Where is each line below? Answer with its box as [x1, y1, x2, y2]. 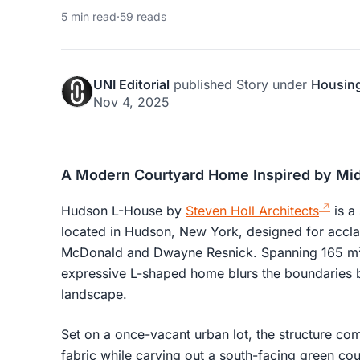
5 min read [61, 9, 117, 23]
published [170, 76, 236, 92]
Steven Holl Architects [186, 202, 319, 219]
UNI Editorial [93, 76, 170, 92]
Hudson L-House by [61, 202, 186, 219]
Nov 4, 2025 [93, 93, 170, 110]
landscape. [61, 285, 127, 302]
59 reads [120, 9, 166, 23]
